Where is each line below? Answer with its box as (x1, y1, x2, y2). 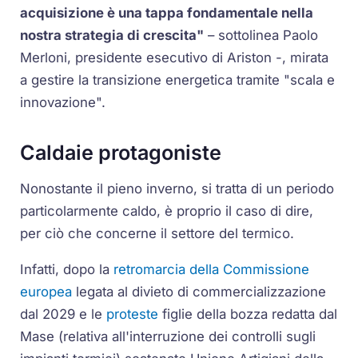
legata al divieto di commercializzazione (72, 284, 327, 300)
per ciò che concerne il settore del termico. (20, 225, 295, 242)
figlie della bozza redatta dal (158, 306, 338, 323)
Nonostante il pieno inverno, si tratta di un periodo (20, 181, 335, 197)
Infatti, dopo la (20, 261, 114, 278)
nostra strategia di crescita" (20, 27, 205, 44)
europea (20, 284, 73, 300)
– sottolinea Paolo (204, 27, 319, 44)
